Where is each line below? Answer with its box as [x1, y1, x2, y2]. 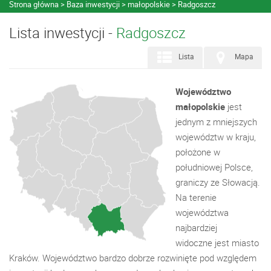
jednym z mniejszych [175, 116, 257, 128]
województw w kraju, [175, 131, 256, 143]
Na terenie [175, 191, 217, 203]
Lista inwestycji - [9, 23, 116, 42]
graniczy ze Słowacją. [175, 176, 260, 188]
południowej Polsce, [175, 161, 253, 173]
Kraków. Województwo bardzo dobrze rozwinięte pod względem [9, 252, 256, 264]
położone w [175, 146, 220, 158]
